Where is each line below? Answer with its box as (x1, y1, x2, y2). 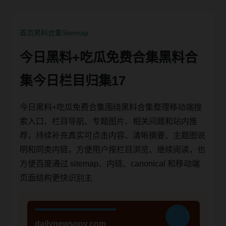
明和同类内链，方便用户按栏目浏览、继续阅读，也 (20, 145, 205, 154)
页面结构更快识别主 (20, 174, 92, 182)
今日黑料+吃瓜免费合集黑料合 (20, 50, 198, 65)
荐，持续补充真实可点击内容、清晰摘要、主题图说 (20, 131, 205, 140)
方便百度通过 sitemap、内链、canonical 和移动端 (20, 159, 200, 168)
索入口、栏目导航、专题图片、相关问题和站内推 (20, 117, 197, 126)
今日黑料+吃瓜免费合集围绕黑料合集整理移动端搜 (20, 103, 202, 111)
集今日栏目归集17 (20, 73, 126, 88)
